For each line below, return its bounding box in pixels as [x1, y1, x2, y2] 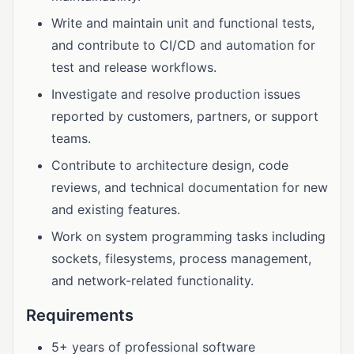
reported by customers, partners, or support [51, 108, 318, 124]
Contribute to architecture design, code [51, 157, 288, 173]
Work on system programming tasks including [51, 228, 326, 244]
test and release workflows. [51, 59, 217, 75]
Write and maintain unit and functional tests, [51, 15, 314, 31]
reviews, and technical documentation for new [51, 179, 328, 195]
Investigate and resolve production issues [51, 86, 300, 102]
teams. [51, 130, 91, 146]
